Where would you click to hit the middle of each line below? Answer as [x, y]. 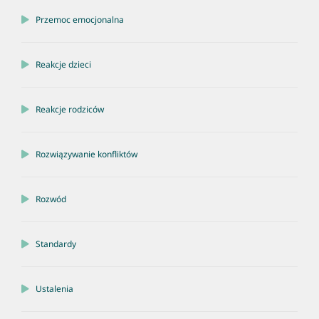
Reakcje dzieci [63, 65]
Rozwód [51, 199]
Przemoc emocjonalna [80, 20]
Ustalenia [54, 289]
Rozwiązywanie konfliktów [87, 155]
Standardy [56, 244]
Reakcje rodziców [70, 110]
